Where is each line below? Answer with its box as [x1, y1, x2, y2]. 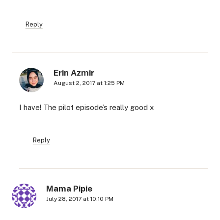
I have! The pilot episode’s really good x [19, 103, 154, 111]
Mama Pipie [46, 183, 92, 193]
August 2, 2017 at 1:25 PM [54, 80, 125, 87]
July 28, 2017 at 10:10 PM [46, 195, 113, 202]
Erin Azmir [54, 68, 94, 78]
